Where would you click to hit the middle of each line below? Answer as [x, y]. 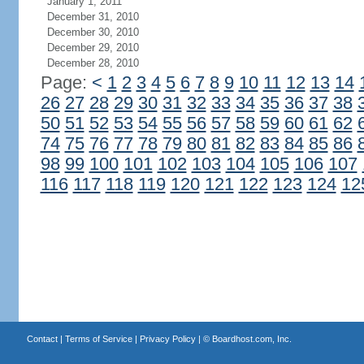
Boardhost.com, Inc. [251, 339]
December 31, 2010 [93, 17]
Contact [42, 339]
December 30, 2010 [93, 32]
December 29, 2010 [93, 48]
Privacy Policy [167, 339]
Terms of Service [98, 339]
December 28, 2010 [93, 63]
